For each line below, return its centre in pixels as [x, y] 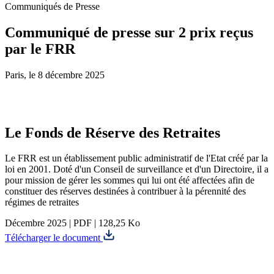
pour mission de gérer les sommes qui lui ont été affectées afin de [130, 180]
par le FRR [40, 49]
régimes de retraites [42, 202]
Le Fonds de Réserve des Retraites [113, 132]
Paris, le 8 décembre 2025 [55, 75]
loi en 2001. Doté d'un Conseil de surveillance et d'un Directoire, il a [137, 169]
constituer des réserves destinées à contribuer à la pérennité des [125, 191]
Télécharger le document [53, 238]
